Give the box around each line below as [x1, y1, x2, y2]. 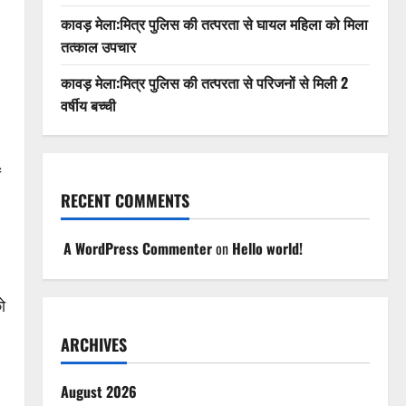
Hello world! [231, 237, 303, 259]
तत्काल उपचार [60, 35, 136, 57]
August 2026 [60, 381, 137, 402]
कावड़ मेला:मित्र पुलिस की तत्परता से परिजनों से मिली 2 [60, 72, 348, 93]
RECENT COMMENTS [60, 188, 189, 212]
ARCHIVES [60, 333, 127, 356]
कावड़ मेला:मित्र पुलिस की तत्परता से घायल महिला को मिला [60, 13, 368, 34]
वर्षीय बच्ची [60, 94, 116, 116]
